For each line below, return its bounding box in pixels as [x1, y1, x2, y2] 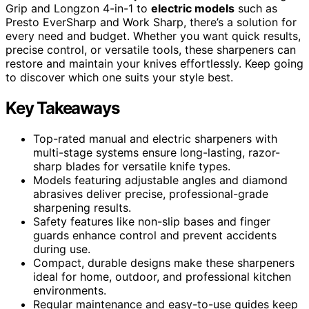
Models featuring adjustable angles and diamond [33, 172, 288, 187]
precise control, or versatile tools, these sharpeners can [6, 42, 296, 57]
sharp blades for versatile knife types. [33, 159, 230, 173]
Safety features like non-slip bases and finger [33, 214, 270, 228]
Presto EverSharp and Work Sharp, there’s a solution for [6, 14, 297, 29]
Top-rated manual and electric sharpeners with [33, 131, 277, 146]
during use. [33, 241, 90, 256]
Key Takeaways [6, 97, 119, 118]
